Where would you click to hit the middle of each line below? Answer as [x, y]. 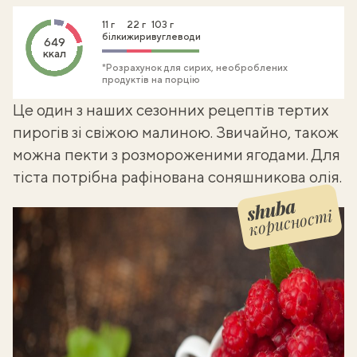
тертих [303, 110]
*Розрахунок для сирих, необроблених [195, 68]
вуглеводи [176, 37]
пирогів [41, 132]
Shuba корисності [65, 215]
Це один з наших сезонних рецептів [145, 110]
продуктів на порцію [151, 80]
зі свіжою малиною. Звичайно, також [204, 132]
